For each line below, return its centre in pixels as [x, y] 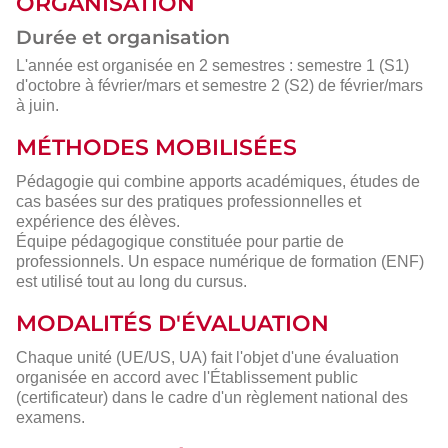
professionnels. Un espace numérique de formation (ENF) [220, 262]
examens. [50, 417]
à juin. [37, 106]
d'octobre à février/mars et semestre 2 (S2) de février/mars [219, 86]
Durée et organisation [123, 38]
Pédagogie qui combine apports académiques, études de [218, 182]
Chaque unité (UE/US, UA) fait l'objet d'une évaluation [207, 357]
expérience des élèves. [98, 222]
